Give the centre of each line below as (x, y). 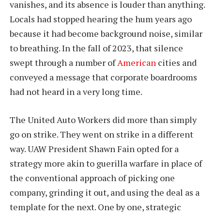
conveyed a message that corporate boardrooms (103, 77)
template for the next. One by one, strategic (95, 207)
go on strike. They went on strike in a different (101, 134)
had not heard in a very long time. (76, 91)
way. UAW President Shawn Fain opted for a (94, 148)
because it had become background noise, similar (106, 33)
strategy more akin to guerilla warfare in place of (106, 163)
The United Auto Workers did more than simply (103, 119)
